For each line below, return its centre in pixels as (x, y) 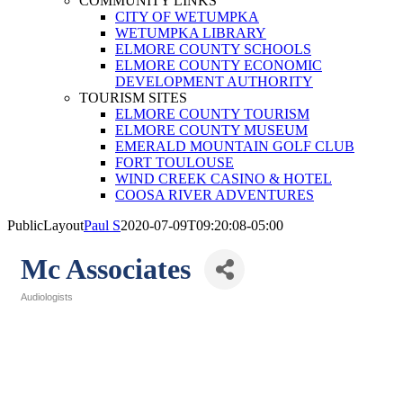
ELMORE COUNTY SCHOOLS (213, 49)
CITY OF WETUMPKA (187, 17)
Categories (45, 309)
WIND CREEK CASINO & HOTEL (224, 179)
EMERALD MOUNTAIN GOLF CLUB (235, 146)
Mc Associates (106, 269)
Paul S (102, 225)
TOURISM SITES (133, 98)
